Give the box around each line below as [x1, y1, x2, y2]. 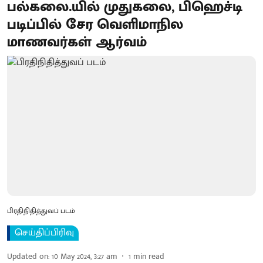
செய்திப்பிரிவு [15, 224, 74, 241]
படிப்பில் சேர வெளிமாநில [7, 13, 183, 36]
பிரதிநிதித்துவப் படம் [7, 204, 75, 217]
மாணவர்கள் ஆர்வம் [7, 31, 147, 54]
